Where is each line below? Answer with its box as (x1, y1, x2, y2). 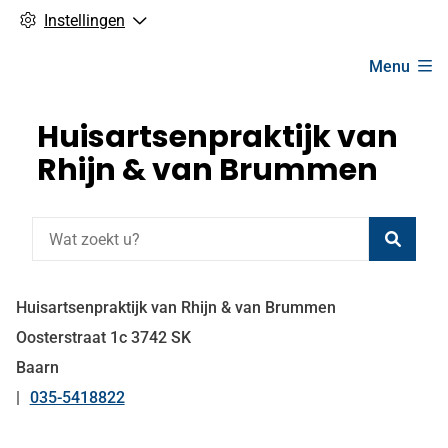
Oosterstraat (16, 328, 110, 347)
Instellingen (44, 11, 125, 30)
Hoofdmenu (15, 36, 163, 71)
